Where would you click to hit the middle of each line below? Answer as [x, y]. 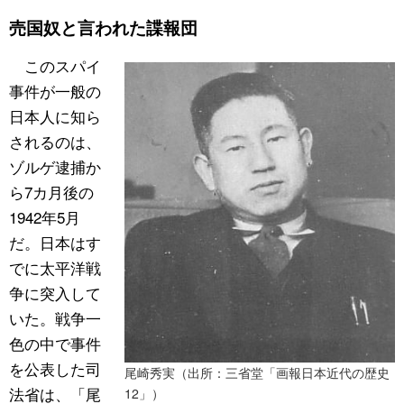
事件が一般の [55, 90]
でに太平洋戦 [55, 267]
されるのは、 [55, 141]
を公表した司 [55, 368]
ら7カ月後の [51, 191]
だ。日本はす [55, 242]
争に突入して [55, 292]
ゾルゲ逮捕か [55, 166]
